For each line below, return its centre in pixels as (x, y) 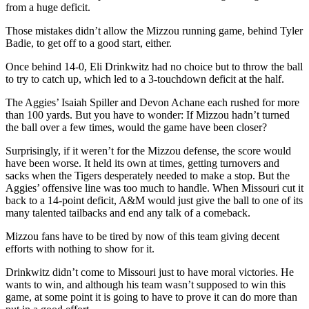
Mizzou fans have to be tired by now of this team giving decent (142, 236)
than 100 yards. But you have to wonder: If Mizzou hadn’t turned (148, 114)
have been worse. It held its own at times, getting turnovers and (142, 163)
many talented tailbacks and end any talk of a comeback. (128, 212)
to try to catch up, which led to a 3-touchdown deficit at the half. (145, 79)
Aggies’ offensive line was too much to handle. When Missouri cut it (154, 188)
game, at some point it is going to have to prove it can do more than (151, 297)
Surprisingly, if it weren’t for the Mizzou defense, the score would (148, 150)
